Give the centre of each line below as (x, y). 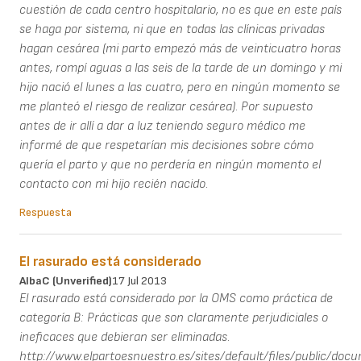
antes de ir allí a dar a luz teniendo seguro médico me (162, 126)
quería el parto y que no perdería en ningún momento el (170, 164)
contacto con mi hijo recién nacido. (114, 184)
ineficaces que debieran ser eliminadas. (124, 337)
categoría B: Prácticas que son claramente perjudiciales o (174, 317)
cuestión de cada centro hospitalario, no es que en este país (180, 10)
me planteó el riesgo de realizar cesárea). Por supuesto (166, 106)
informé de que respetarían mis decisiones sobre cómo (166, 145)
